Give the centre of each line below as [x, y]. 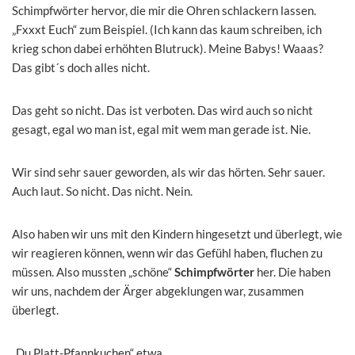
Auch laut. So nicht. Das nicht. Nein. [102, 191]
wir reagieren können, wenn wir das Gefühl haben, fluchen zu [167, 252]
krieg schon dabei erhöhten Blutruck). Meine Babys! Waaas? [168, 48]
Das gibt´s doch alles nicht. [81, 67]
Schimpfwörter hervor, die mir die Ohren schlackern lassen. [164, 10]
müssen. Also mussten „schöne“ [93, 271]
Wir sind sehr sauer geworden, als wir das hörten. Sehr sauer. [168, 172]
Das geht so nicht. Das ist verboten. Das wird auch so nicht [162, 110]
